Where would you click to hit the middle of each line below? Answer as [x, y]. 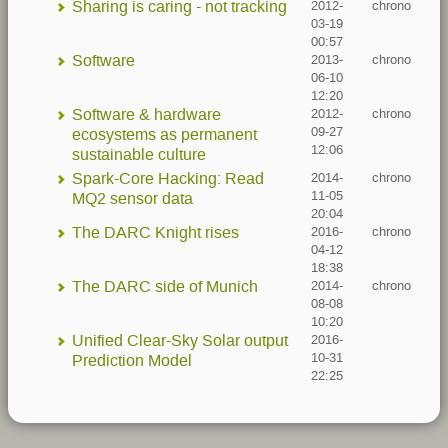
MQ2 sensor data [132, 198]
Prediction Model [132, 360]
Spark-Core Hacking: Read [168, 178]
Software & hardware [146, 114]
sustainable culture [139, 154]
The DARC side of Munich [165, 286]
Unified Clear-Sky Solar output [180, 340]
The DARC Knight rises [155, 232]
